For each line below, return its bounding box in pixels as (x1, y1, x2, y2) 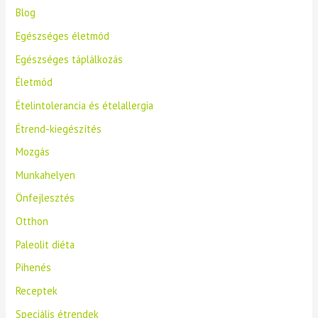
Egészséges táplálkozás (16, 52, 124, 66)
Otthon (16, 214, 49, 229)
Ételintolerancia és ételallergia (16, 98, 154, 112)
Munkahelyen (16, 168, 76, 182)
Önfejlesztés (16, 191, 75, 205)
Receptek (16, 284, 58, 298)
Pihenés (16, 261, 52, 275)
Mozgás (16, 145, 50, 159)
